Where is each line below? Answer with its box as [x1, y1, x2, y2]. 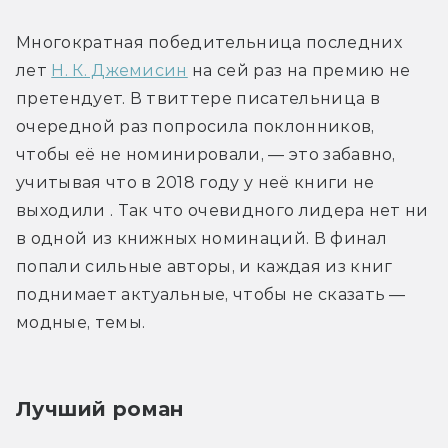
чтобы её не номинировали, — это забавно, [16, 144, 396, 164]
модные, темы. [16, 312, 146, 332]
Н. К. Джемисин [51, 60, 188, 80]
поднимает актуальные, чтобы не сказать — [16, 284, 406, 304]
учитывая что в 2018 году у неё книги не [16, 172, 375, 192]
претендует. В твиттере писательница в [16, 88, 380, 108]
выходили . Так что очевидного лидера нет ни [16, 200, 429, 220]
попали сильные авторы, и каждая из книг [16, 256, 393, 276]
